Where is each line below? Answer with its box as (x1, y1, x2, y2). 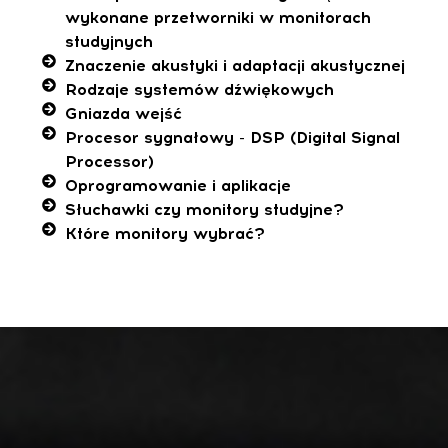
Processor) (64, 152, 154, 172)
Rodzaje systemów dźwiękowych (64, 80, 334, 100)
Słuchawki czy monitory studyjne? (64, 200, 344, 220)
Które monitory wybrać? (64, 224, 265, 244)
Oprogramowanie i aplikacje (64, 176, 291, 196)
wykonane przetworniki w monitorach (64, 8, 371, 28)
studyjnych (64, 32, 153, 52)
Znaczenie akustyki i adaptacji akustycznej (64, 56, 405, 76)
